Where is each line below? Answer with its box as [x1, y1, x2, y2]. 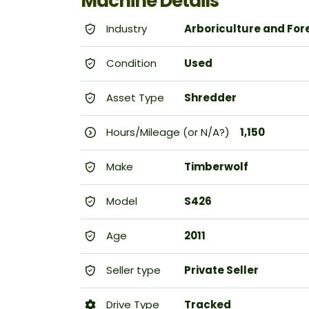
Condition [103, 56, 157, 71]
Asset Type [103, 90, 164, 106]
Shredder [184, 90, 237, 106]
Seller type [103, 263, 161, 278]
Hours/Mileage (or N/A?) [103, 125, 230, 140]
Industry [103, 21, 147, 37]
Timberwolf [184, 159, 248, 175]
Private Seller [184, 263, 259, 278]
